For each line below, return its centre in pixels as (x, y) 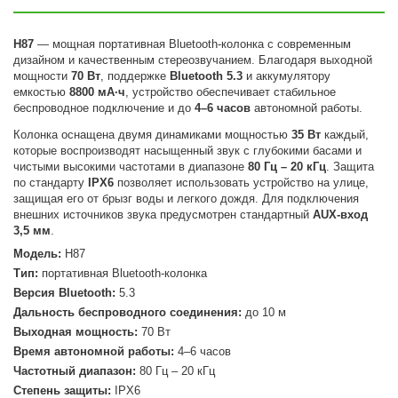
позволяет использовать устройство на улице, (242, 183)
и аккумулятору (287, 76)
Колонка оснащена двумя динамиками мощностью (153, 135)
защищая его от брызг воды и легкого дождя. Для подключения (187, 199)
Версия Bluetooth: (65, 293)
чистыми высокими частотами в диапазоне (131, 167)
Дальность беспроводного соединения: (128, 312)
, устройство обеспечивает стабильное (231, 92)
